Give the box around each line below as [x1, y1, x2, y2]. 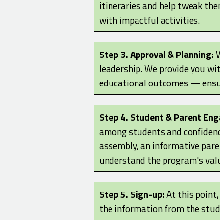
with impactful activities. [99, 12, 200, 27]
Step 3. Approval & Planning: [99, 47, 214, 61]
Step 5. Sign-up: [99, 187, 165, 201]
